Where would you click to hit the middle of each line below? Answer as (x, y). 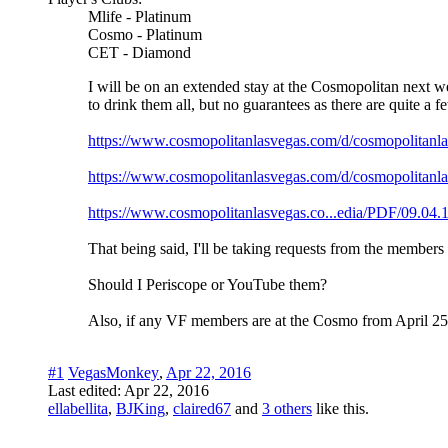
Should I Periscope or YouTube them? (207, 284)
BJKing (140, 408)
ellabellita (78, 408)
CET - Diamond (139, 52)
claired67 (202, 408)
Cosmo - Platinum (145, 34)
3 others (287, 408)
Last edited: (86, 390)
